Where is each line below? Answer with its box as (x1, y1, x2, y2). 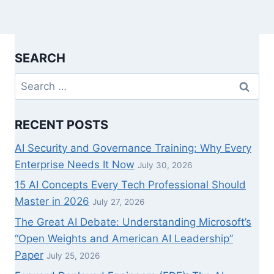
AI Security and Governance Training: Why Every (15, 141, 251, 154)
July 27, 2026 (92, 197, 144, 207)
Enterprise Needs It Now (15, 158, 135, 171)
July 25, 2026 (46, 251, 100, 261)
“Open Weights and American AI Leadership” (15, 232, 233, 245)
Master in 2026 (15, 195, 89, 208)
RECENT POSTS (15, 117, 108, 132)
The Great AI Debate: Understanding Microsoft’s (15, 216, 251, 229)
